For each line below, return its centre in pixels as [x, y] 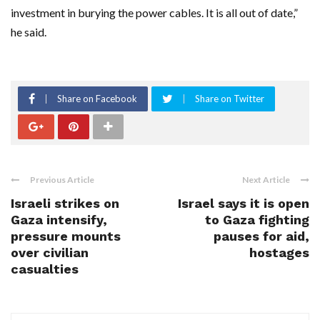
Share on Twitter [230, 99]
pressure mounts [66, 236]
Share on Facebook [97, 99]
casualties [45, 269]
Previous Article [62, 180]
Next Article [266, 180]
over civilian [50, 253]
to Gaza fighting [257, 220]
